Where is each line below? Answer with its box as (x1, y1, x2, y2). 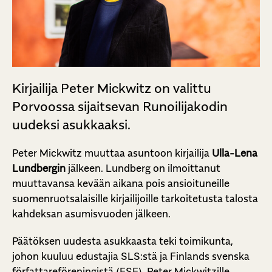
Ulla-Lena (212, 147, 257, 160)
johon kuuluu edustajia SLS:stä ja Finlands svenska (12, 250, 250, 263)
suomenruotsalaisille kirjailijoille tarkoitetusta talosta (12, 192, 258, 205)
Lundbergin (12, 162, 66, 175)
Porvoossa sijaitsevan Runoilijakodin (12, 98, 228, 115)
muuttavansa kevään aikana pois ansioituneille (12, 177, 229, 190)
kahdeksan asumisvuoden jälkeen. (12, 208, 171, 220)
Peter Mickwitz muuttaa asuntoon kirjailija (12, 147, 212, 160)
